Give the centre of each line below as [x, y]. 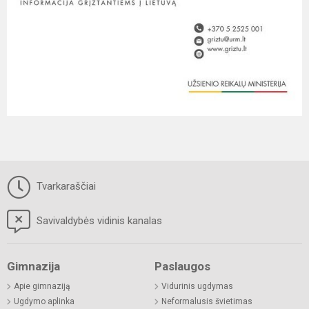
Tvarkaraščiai [65, 186]
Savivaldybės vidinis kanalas [98, 220]
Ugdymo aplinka [44, 301]
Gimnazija [33, 266]
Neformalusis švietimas [207, 301]
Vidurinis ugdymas [197, 286]
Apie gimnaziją [42, 286]
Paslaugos [182, 266]
